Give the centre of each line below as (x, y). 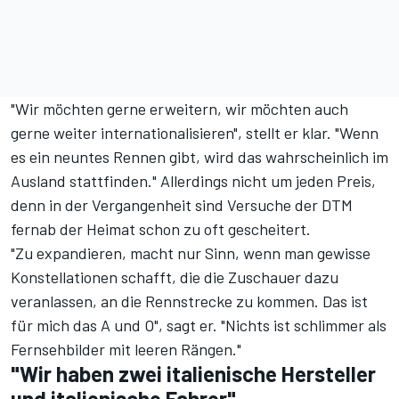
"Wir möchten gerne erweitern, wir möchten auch (179, 109)
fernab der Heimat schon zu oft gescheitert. (161, 229)
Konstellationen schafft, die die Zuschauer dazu (175, 277)
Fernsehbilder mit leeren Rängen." (126, 350)
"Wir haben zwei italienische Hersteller (193, 374)
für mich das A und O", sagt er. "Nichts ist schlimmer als (199, 326)
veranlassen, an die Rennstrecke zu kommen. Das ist (189, 301)
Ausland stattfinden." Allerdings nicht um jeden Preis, (193, 181)
